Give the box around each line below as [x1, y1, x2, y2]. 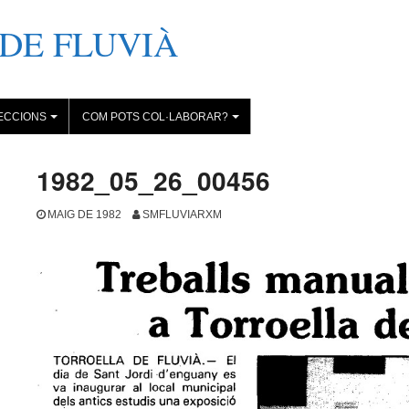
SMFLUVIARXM [142, 208, 222, 222]
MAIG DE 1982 [47, 208, 121, 222]
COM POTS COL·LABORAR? [82, 110, 228, 123]
